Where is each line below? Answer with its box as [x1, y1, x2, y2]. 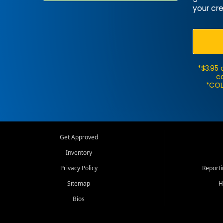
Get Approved [59, 132, 98, 141]
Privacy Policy [60, 163, 98, 172]
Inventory [65, 148, 92, 157]
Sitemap [67, 179, 91, 188]
